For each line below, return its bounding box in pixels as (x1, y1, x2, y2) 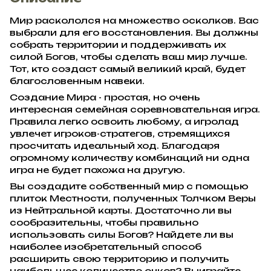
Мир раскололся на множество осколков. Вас (10, 15, 259, 25)
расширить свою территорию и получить (10, 253, 229, 264)
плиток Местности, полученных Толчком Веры (10, 192, 256, 203)
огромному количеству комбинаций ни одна (10, 152, 249, 163)
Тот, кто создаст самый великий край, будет (10, 63, 246, 74)
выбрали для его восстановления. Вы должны (10, 27, 258, 38)
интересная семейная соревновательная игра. (10, 103, 260, 114)
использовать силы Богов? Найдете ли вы (10, 229, 233, 240)
